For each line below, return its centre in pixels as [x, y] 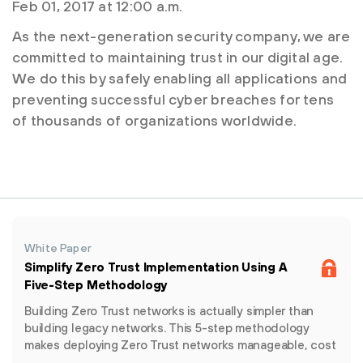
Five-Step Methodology [96, 285]
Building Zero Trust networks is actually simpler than [169, 311]
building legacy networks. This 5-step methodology [167, 328]
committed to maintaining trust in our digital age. [178, 57]
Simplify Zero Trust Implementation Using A [156, 267]
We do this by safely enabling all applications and [180, 78]
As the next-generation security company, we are [181, 36]
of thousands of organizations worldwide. [155, 120]
